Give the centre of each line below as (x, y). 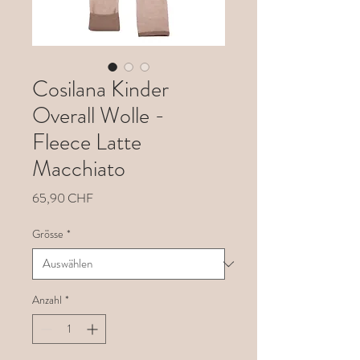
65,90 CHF (63, 198)
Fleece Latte (87, 142)
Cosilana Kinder (100, 89)
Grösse (48, 234)
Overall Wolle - (98, 116)
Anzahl (47, 300)
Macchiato (79, 169)
